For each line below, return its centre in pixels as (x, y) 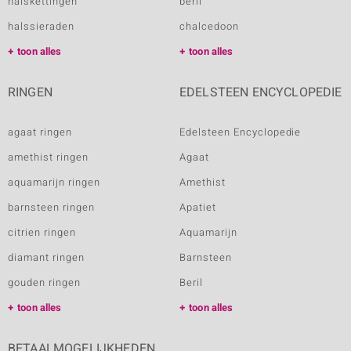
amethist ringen (48, 157)
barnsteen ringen (51, 208)
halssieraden (41, 27)
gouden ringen (44, 283)
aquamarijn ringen (54, 183)
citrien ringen (42, 233)
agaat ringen (40, 132)
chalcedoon (209, 27)
